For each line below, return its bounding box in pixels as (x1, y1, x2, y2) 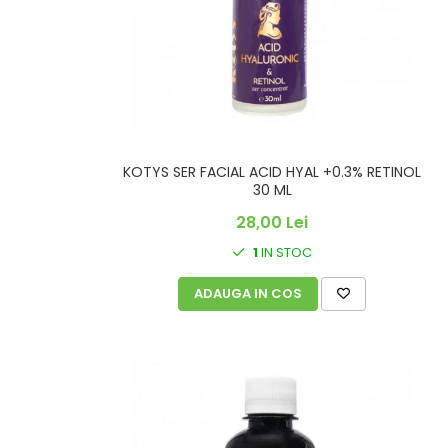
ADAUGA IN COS (194, 284, 302, 304)
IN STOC (258, 243, 312, 263)
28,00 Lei (236, 211, 308, 235)
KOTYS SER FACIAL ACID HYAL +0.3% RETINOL (123, 162, 421, 183)
